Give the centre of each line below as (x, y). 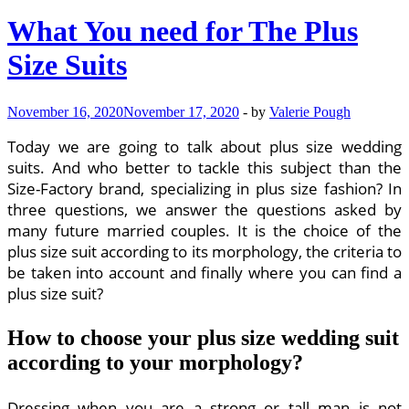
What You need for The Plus (183, 31)
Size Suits (67, 64)
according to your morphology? (155, 362)
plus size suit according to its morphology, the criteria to (204, 251)
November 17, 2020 (181, 111)
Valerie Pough (310, 111)
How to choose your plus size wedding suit (203, 337)
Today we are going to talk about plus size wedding (204, 146)
